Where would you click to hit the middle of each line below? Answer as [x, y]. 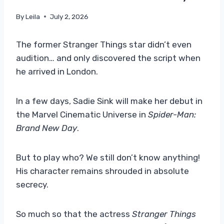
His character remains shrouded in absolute [102, 171]
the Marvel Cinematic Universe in [82, 114]
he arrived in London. [57, 71]
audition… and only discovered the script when [108, 58]
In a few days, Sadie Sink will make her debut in [109, 101]
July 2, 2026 [69, 16]
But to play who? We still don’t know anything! [108, 157]
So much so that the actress [74, 214]
